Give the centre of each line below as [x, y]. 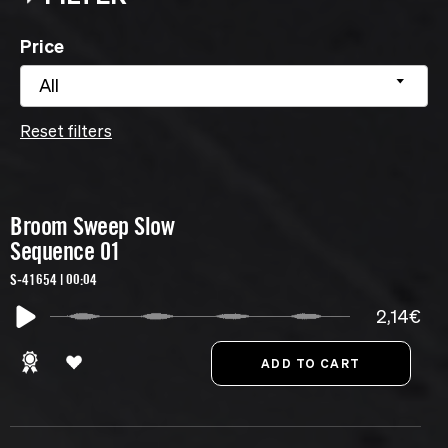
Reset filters [66, 131]
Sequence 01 [65, 251]
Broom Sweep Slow [92, 226]
